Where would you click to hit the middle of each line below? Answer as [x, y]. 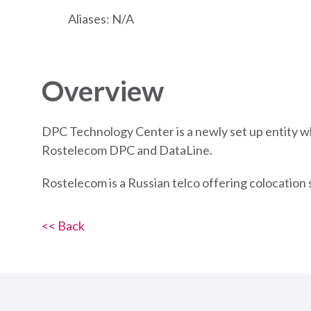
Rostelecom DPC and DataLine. [127, 150]
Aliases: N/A [99, 18]
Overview [103, 91]
